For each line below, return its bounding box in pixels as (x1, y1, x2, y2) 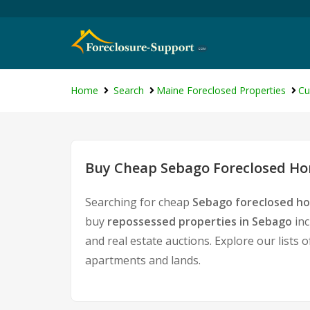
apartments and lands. (85, 253, 201, 268)
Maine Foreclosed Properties (156, 84, 286, 97)
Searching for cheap (85, 194, 192, 210)
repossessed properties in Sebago (107, 214, 292, 229)
